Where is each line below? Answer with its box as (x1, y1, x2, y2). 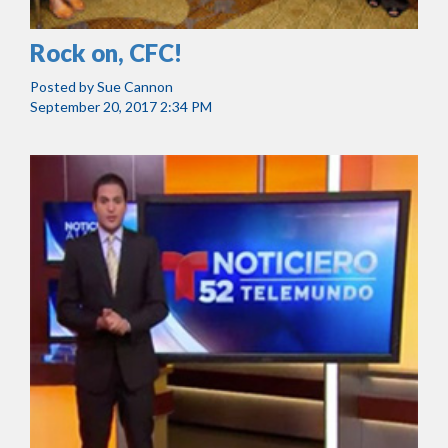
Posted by (30, 78, 97, 96)
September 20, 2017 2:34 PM (30, 98, 212, 116)
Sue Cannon (97, 78, 173, 96)
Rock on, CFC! (30, 38, 182, 68)
